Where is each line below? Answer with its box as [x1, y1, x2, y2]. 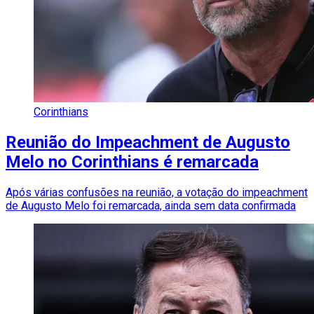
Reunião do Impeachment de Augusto [6, 132, 290, 152]
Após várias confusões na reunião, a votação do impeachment [6, 185, 308, 199]
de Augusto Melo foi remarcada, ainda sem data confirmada [6, 198, 296, 212]
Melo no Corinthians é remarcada [6, 151, 259, 172]
